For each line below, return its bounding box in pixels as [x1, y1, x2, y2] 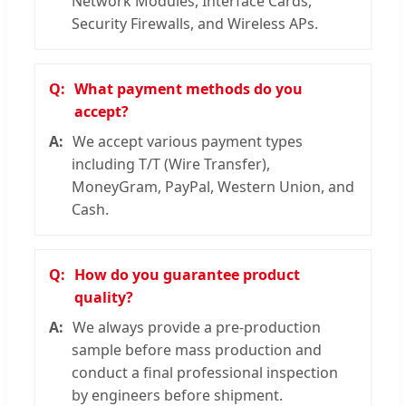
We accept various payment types [72, 130, 303, 151]
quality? [74, 286, 133, 307]
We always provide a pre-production [72, 316, 321, 337]
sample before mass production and [72, 339, 322, 360]
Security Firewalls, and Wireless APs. [72, 13, 318, 34]
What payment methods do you [74, 78, 303, 99]
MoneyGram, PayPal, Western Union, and [72, 176, 354, 197]
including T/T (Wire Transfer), [72, 153, 270, 174]
